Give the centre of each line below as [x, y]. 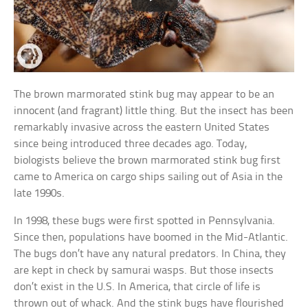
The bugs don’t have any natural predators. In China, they [150, 254]
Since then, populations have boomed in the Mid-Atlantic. [151, 237]
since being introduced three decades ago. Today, [131, 144]
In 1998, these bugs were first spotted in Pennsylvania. [145, 221]
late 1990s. [40, 193]
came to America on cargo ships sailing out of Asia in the [148, 177]
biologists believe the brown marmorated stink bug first [147, 160]
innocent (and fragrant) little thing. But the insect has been [154, 111]
